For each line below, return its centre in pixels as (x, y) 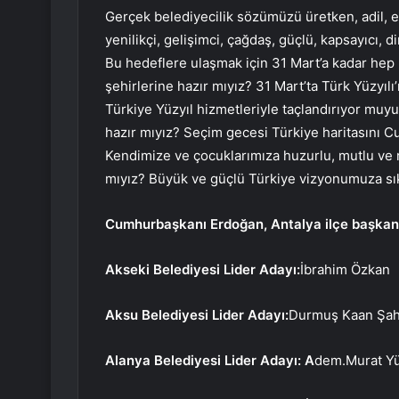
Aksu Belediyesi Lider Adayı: (197, 315)
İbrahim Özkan (345, 270)
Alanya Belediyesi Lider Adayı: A (210, 361)
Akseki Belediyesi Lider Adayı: (203, 270)
